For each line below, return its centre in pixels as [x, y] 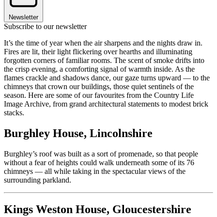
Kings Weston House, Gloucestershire [98, 209]
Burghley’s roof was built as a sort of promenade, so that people [101, 154]
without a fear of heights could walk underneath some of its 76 [99, 162]
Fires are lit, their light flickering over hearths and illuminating [98, 51]
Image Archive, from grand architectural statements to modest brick [106, 104]
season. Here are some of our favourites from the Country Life [99, 95]
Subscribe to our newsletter [45, 26]
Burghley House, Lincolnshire [78, 133]
